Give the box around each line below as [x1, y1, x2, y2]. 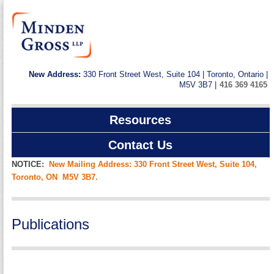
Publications [12, 215, 90, 232]
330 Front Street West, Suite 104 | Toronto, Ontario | [83, 70, 268, 79]
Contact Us [108, 138, 173, 152]
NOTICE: [12, 160, 45, 169]
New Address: [28, 70, 83, 79]
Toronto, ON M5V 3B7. [12, 172, 101, 182]
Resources [109, 113, 172, 127]
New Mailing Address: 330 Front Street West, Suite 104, [49, 160, 257, 169]
